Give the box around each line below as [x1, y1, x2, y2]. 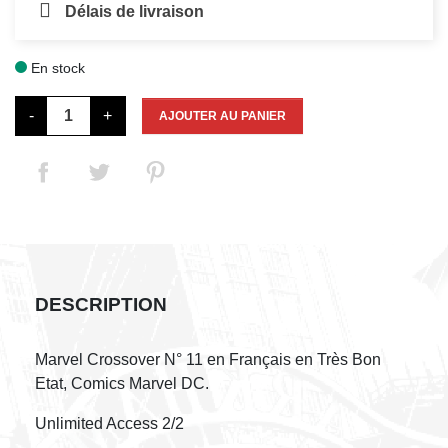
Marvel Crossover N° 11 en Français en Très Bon [35, 351, 381, 368]
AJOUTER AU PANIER [159, 109, 286, 123]
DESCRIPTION [35, 294, 167, 315]
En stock [27, 60, 85, 76]
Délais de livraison [65, 3, 204, 20]
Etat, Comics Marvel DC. [35, 375, 209, 392]
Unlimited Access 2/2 [35, 415, 184, 432]
